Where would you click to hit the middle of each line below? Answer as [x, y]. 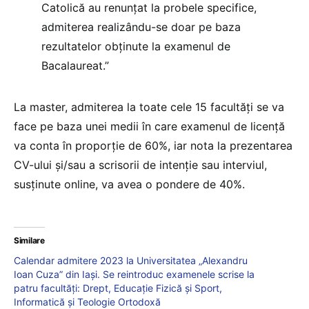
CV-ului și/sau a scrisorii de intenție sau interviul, [140, 165]
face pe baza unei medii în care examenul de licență [149, 127]
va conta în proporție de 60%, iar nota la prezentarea [153, 146]
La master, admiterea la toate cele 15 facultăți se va [149, 107]
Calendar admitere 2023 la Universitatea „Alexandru [131, 261]
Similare [29, 241]
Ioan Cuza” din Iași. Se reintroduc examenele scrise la [134, 275]
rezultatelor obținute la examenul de [136, 47]
